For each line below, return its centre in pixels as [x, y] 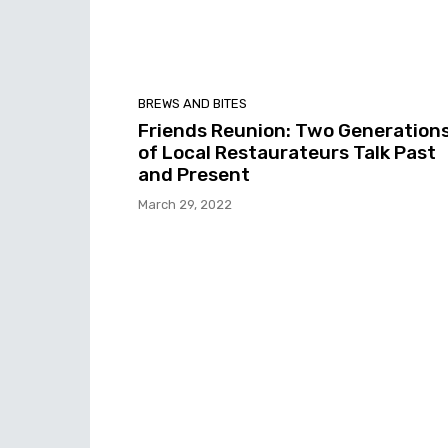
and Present [194, 175]
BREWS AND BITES [192, 104]
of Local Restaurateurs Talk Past [287, 153]
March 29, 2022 [185, 205]
